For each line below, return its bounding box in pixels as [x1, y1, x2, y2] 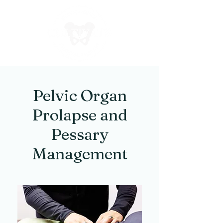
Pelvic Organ [32, 86, 127, 105]
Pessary [51, 124, 109, 144]
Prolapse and [32, 105, 127, 124]
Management [32, 144, 127, 163]
